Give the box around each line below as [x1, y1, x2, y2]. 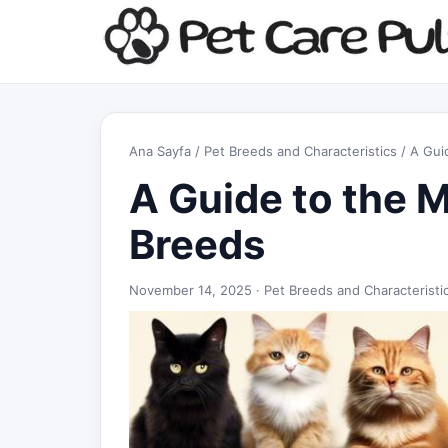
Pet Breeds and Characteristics [204, 143, 397, 159]
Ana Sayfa [129, 143, 191, 159]
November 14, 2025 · [129, 282, 264, 298]
